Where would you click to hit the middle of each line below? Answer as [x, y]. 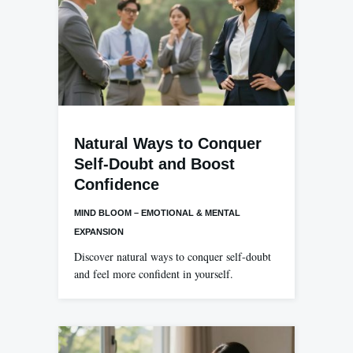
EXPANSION [99, 231]
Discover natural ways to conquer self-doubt [173, 256]
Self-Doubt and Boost [154, 163]
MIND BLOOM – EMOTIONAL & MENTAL [157, 212]
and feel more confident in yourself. [154, 273]
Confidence [117, 184]
